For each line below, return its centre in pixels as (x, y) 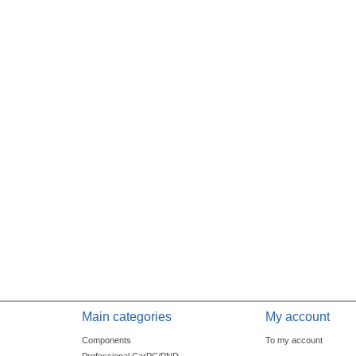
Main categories (126, 317)
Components (106, 341)
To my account (294, 341)
